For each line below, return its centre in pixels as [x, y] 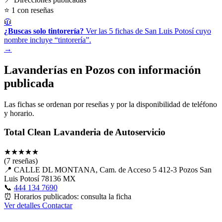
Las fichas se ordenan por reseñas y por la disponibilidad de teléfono [111, 104]
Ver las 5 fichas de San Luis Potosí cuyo [148, 31]
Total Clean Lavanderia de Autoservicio [85, 132]
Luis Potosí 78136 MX [40, 179]
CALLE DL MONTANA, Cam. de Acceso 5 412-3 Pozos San [113, 170]
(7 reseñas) [21, 161]
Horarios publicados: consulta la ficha [73, 197]
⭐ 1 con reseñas [29, 10]
